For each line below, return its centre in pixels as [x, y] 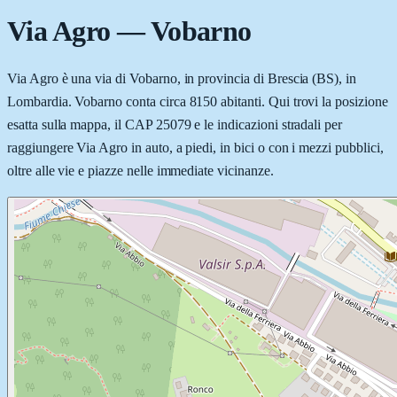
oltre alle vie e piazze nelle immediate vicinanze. [140, 170]
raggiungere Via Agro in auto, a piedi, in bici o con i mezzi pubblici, [195, 147]
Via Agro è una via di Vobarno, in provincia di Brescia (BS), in [182, 78]
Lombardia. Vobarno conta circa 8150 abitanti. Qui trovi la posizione [198, 101]
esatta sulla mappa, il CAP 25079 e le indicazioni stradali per [175, 124]
